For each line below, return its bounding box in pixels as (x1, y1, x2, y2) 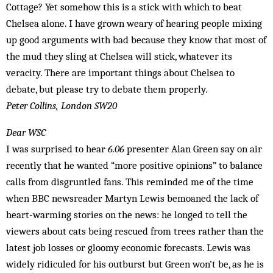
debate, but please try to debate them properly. (6, 83, 208, 95)
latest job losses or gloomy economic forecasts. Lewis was (6, 241, 250, 253)
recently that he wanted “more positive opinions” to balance (6, 159, 263, 171)
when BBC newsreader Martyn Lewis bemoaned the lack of (6, 192, 258, 204)
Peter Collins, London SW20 (6, 99, 117, 112)
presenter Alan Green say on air (124, 143, 262, 155)
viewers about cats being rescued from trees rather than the (6, 225, 264, 237)
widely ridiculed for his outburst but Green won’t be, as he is (6, 258, 264, 270)
